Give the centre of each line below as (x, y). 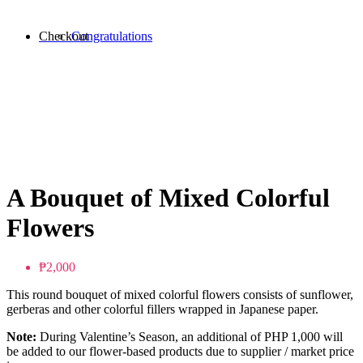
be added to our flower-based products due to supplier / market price (180, 352)
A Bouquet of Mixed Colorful (168, 197)
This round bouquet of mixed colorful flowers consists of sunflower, (180, 295)
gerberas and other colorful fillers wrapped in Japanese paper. (162, 310)
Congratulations (112, 36)
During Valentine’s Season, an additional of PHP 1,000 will (190, 337)
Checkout (64, 36)
